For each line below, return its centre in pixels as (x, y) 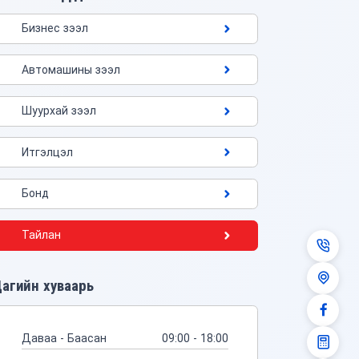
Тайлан (41, 235)
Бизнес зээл (55, 28)
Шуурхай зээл (59, 111)
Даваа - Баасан (64, 338)
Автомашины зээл (71, 69)
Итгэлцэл (47, 152)
